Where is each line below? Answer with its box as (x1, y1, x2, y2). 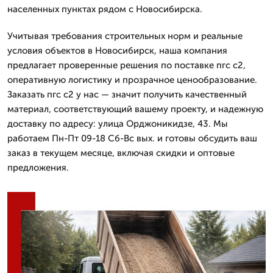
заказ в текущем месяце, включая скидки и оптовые (7, 147, 235, 158)
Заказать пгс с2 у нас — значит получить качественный (7, 88, 247, 100)
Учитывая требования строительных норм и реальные (7, 30, 243, 41)
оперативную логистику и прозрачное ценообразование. (7, 74, 257, 85)
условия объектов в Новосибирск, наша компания (7, 44, 227, 56)
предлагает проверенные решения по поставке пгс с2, (7, 59, 246, 71)
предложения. (7, 161, 69, 173)
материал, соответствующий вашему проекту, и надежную (7, 103, 263, 115)
